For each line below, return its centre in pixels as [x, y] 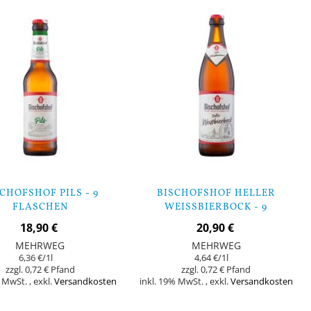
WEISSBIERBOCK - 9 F [216, 207]
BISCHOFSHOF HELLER [216, 193]
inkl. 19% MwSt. [172, 281]
